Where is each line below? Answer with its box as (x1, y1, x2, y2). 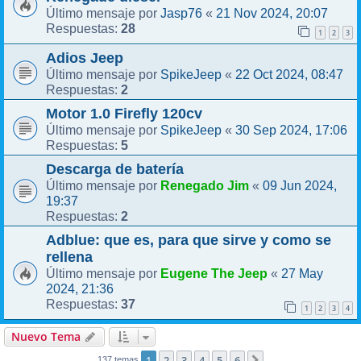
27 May (281, 265, 323, 280)
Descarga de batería (46, 160, 184, 177)
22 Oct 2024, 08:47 (235, 66, 343, 81)
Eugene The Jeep (160, 265, 268, 280)
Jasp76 (160, 5, 202, 20)
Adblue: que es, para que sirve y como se (46, 231, 331, 248)
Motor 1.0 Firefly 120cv (46, 105, 202, 122)
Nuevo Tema (11, 330, 81, 345)
